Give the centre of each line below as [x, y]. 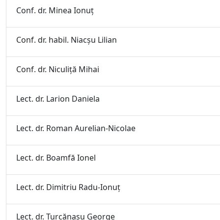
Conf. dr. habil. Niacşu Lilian [67, 40]
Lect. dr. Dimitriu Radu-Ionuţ [68, 187]
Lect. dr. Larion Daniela [58, 99]
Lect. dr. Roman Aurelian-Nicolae [76, 128]
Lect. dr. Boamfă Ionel [56, 158]
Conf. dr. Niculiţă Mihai [58, 69]
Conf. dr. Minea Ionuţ [55, 10]
